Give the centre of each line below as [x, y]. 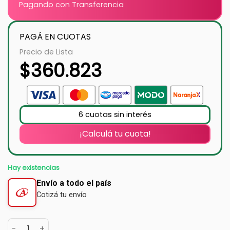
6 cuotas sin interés [115, 114]
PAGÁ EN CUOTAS [55, 36]
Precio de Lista [46, 52]
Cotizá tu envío [62, 195]
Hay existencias [34, 167]
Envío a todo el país [74, 183]
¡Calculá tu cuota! [115, 133]
